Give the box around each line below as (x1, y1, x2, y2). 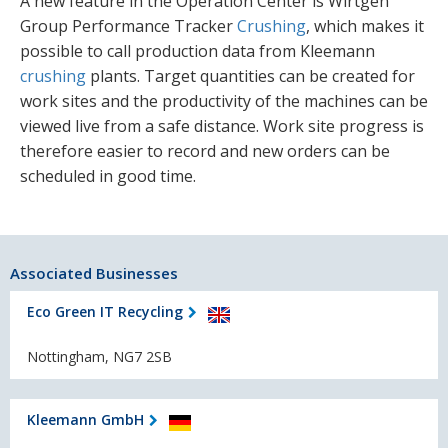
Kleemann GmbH (27, 410, 144, 430)
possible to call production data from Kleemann (20, 40, 375, 63)
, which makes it (306, 15, 424, 38)
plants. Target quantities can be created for (86, 65, 415, 88)
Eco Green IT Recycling (27, 302, 183, 322)
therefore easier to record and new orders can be (20, 140, 390, 163)
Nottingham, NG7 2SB (27, 346, 172, 366)
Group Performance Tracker (20, 15, 237, 38)
